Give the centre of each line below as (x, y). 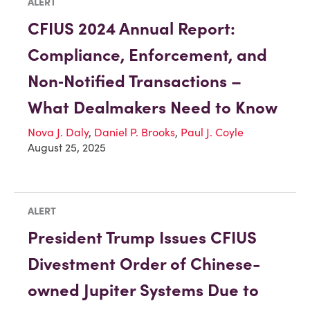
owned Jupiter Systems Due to (143, 291)
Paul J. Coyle (212, 133)
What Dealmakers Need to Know (153, 108)
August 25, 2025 (67, 148)
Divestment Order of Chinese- (144, 264)
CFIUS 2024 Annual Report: (131, 29)
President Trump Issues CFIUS (142, 238)
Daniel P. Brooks (135, 133)
